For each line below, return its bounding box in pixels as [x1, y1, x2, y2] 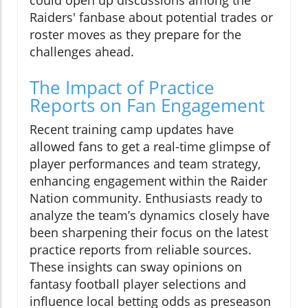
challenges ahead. [30, 43, 134, 60]
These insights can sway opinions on [30, 258, 242, 276]
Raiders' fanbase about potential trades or [30, 9, 273, 26]
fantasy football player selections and [30, 276, 246, 293]
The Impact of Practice [30, 75, 214, 100]
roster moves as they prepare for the [30, 26, 241, 43]
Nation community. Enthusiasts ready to [30, 190, 263, 207]
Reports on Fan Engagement [30, 93, 265, 118]
